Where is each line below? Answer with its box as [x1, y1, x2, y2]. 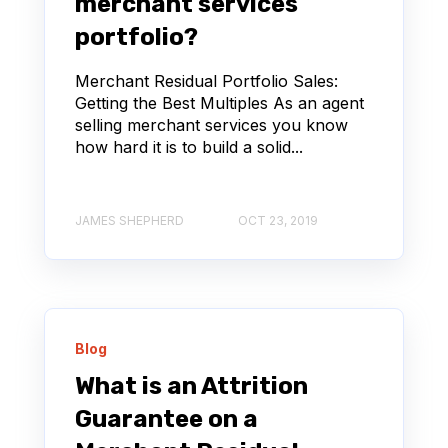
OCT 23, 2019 [238, 212, 318, 228]
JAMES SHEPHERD [75, 212, 184, 228]
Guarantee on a [75, 404, 258, 433]
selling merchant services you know [75, 115, 348, 136]
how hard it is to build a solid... [75, 137, 303, 158]
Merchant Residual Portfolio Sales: [75, 71, 338, 92]
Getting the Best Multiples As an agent [75, 93, 364, 114]
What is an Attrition [75, 371, 308, 400]
